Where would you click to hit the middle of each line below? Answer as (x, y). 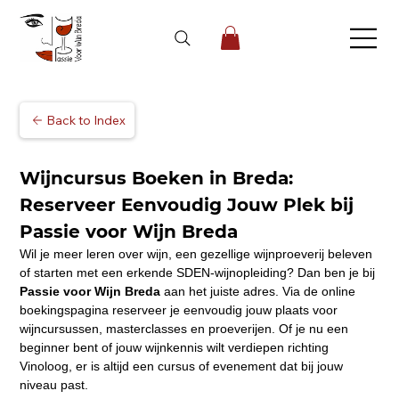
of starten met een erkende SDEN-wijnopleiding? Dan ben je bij (199, 273)
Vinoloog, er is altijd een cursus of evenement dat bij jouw (183, 366)
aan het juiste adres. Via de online (259, 292)
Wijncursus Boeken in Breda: (159, 179)
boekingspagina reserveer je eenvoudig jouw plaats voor (180, 310)
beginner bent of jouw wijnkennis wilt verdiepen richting (175, 348)
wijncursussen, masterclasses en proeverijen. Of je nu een (185, 329)
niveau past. (53, 385)
